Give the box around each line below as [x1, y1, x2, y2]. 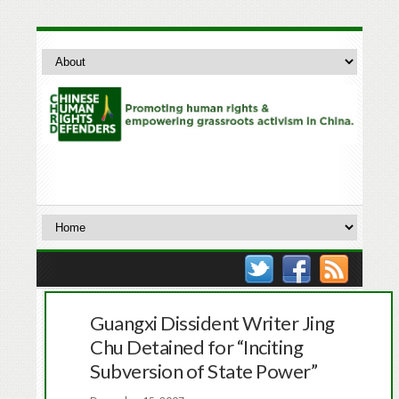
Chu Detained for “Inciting [90, 334, 304, 359]
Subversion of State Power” [90, 358, 318, 383]
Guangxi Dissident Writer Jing [90, 310, 335, 335]
